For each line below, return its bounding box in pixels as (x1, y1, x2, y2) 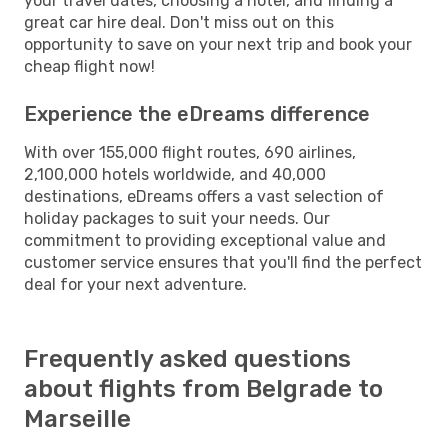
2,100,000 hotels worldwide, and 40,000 (24, 164, 326, 184)
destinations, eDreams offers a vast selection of (24, 186, 384, 206)
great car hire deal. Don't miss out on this (24, 12, 334, 32)
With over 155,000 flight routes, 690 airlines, (24, 142, 356, 162)
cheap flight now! (24, 56, 155, 76)
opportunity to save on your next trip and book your (24, 34, 412, 54)
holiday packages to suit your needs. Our (24, 208, 330, 228)
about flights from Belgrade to (24, 374, 383, 403)
